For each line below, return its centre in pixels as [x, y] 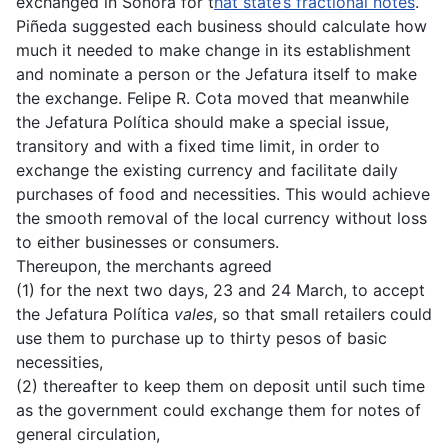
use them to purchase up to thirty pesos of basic [201, 337]
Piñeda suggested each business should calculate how [221, 25]
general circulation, [88, 433]
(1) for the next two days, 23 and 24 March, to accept [220, 289]
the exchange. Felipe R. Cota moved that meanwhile [212, 97]
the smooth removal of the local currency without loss [221, 217]
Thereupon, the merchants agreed [144, 265]
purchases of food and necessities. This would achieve [223, 193]
